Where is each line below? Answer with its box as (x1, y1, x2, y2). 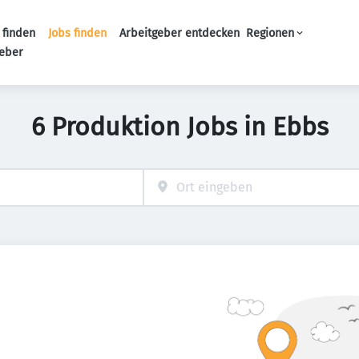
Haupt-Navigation (159, 42, 264, 58)
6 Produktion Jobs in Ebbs (30, 111, 329, 142)
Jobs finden (47, 26, 107, 40)
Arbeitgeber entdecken (119, 26, 240, 40)
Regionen (245, 26, 294, 40)
